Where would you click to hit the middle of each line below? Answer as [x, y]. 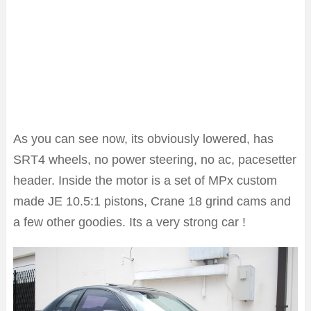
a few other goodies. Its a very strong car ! [129, 222]
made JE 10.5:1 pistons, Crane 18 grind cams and [152, 202]
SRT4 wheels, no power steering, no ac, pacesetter [155, 160]
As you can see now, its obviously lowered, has [143, 139]
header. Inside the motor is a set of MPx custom [145, 181]
